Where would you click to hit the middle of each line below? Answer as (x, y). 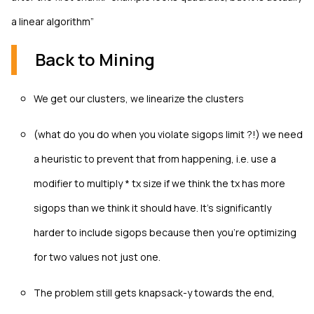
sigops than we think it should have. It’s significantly (152, 208)
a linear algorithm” (53, 21)
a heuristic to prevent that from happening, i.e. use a (155, 159)
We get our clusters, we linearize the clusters (139, 99)
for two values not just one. (97, 257)
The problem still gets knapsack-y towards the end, (154, 293)
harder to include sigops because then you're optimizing (165, 233)
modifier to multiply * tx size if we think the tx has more (159, 184)
